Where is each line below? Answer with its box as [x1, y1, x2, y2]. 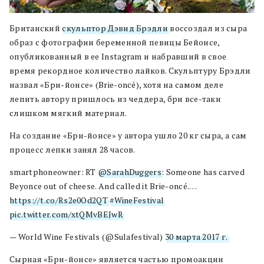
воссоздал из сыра [167, 22, 247, 34]
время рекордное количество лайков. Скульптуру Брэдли [9, 65, 251, 76]
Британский [9, 22, 62, 34]
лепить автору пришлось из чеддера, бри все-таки [9, 93, 222, 104]
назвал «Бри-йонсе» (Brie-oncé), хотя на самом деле [9, 79, 223, 90]
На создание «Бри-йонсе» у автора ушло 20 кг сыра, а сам [9, 130, 247, 141]
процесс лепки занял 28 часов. [9, 144, 136, 155]
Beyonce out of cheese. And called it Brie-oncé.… [9, 180, 197, 192]
